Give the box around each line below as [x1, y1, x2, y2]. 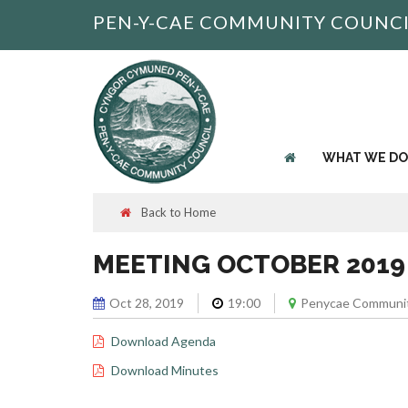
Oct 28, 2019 [109, 295, 184, 311]
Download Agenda [111, 333, 216, 349]
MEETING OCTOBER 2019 [93, 250, 405, 280]
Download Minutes [111, 362, 219, 378]
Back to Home [138, 205, 216, 219]
